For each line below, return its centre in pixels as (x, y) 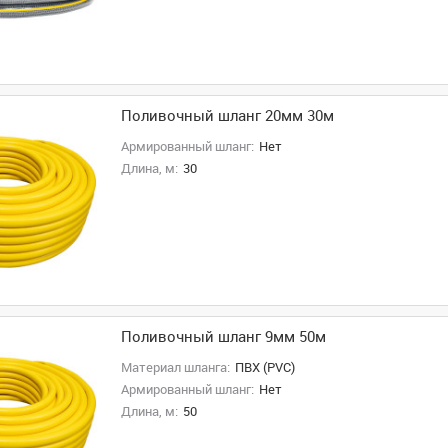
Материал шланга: (175, 367)
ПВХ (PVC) (264, 367)
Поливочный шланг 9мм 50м (223, 337)
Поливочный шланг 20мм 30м (227, 116)
